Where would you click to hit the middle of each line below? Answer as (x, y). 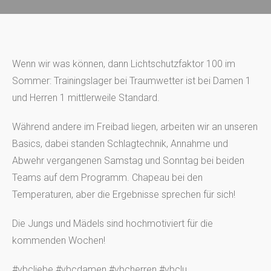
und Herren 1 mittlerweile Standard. (86, 98)
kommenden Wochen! (59, 240)
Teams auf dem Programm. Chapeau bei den (107, 178)
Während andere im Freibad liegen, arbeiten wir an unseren (135, 127)
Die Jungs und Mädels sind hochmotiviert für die (113, 224)
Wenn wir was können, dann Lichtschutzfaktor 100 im (124, 64)
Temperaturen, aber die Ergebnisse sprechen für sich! (124, 194)
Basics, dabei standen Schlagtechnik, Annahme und (120, 144)
